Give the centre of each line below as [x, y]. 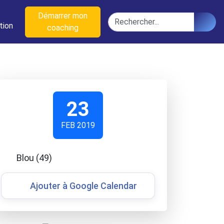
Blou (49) [34, 158]
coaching [62, 27]
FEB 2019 [78, 125]
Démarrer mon [62, 15]
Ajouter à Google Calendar [83, 186]
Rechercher [128, 17]
